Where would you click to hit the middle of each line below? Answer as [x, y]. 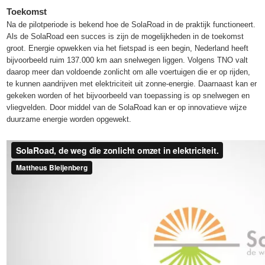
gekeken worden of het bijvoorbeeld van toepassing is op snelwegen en [128, 95]
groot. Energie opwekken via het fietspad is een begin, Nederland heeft [128, 48]
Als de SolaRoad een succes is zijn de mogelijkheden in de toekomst [125, 36]
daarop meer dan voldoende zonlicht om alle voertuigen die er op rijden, [129, 72]
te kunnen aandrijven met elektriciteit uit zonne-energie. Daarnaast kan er [132, 83]
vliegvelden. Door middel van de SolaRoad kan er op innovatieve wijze [127, 107]
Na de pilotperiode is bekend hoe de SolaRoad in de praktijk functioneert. [131, 24]
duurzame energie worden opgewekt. [69, 119]
